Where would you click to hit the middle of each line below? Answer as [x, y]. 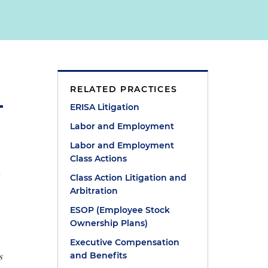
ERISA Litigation [105, 107]
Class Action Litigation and [129, 178]
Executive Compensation [125, 242]
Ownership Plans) [109, 223]
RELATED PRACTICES [124, 89]
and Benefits [99, 255]
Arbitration [94, 191]
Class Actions [99, 159]
